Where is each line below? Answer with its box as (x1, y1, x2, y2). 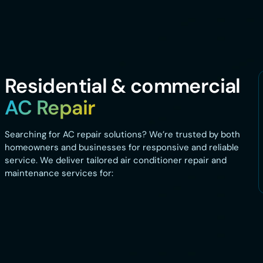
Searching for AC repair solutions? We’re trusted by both (5, 129, 240, 141)
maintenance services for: (5, 167, 113, 180)
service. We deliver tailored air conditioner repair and (5, 154, 227, 167)
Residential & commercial (5, 73, 241, 100)
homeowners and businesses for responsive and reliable (5, 141, 239, 154)
